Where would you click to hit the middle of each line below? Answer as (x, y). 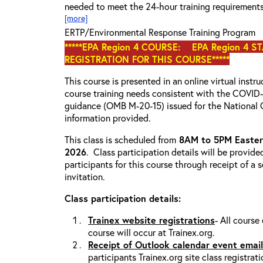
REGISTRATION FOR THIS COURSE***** (147, 59)
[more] (76, 18)
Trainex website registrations (151, 220)
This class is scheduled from (120, 139)
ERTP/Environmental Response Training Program (160, 32)
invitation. (86, 176)
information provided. (108, 118)
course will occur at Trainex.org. (151, 232)
